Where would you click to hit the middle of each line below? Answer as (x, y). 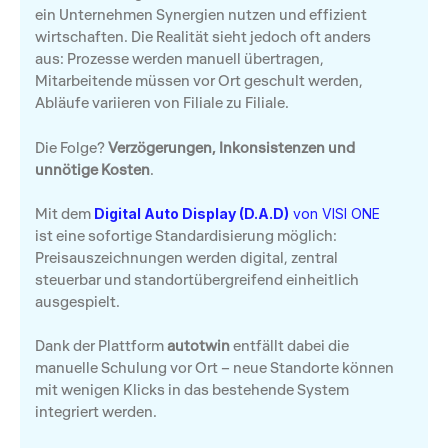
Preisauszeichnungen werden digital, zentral (186, 257)
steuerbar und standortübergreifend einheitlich (197, 279)
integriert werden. (96, 412)
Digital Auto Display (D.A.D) (191, 213)
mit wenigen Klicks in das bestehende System (192, 390)
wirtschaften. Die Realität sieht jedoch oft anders (203, 37)
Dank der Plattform (101, 346)
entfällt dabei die (289, 346)
